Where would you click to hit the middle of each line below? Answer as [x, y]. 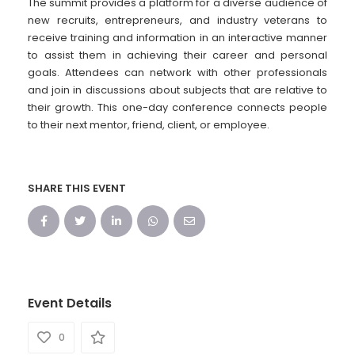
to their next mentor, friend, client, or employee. [149, 125]
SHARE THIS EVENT [77, 189]
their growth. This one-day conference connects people [177, 108]
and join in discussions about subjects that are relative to [177, 90]
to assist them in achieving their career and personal [177, 55]
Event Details [70, 303]
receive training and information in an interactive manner [177, 38]
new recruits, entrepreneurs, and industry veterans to [177, 21]
